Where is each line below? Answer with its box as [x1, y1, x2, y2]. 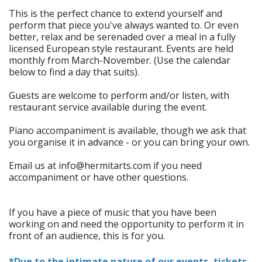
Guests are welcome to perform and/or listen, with [9, 89, 229, 102]
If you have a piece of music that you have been [9, 206, 216, 219]
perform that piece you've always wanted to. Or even [9, 19, 239, 32]
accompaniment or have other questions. [9, 171, 188, 184]
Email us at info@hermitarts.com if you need [9, 159, 202, 172]
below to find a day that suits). [9, 65, 139, 78]
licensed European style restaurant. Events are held [9, 42, 233, 55]
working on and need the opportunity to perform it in [9, 218, 244, 230]
